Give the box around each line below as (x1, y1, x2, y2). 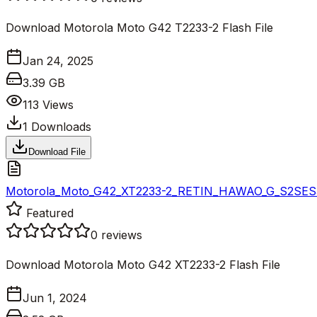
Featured (23, 205, 74, 220)
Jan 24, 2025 (23, 53, 93, 68)
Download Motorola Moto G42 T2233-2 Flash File (6, 20, 273, 35)
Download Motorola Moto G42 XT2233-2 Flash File (6, 257, 280, 272)
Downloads (28, 119, 91, 134)
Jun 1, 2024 (23, 290, 87, 305)
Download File (28, 146, 86, 157)
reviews (101, 227, 142, 242)
